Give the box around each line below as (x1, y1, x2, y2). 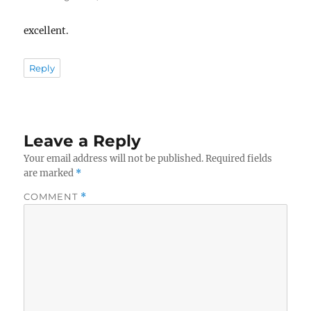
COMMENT (24, 190, 81, 202)
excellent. (24, 25, 69, 37)
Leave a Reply (24, 131, 142, 151)
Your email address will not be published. (24, 152, 204, 165)
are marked (24, 167, 76, 179)
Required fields (205, 152, 273, 165)
